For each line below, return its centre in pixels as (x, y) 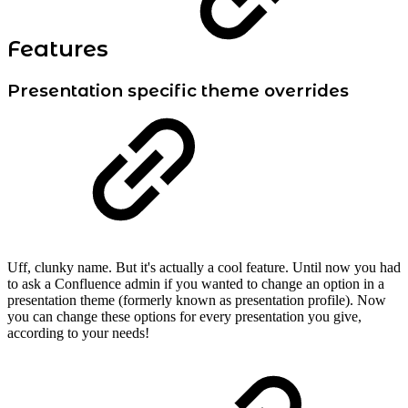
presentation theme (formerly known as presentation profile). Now (197, 301)
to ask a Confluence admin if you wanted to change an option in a (196, 284)
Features (58, 49)
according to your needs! (78, 333)
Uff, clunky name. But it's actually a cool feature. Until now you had (204, 268)
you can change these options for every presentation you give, (184, 317)
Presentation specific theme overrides (178, 91)
